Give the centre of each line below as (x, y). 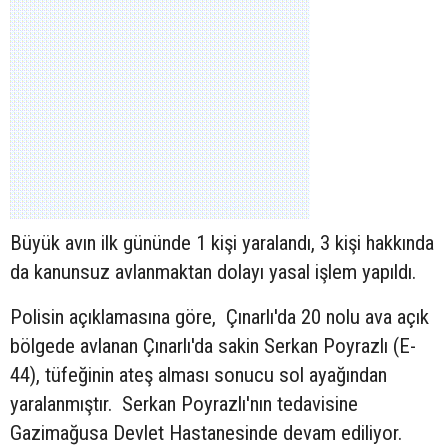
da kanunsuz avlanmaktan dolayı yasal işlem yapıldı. (213, 271)
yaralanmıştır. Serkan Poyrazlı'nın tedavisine (184, 403)
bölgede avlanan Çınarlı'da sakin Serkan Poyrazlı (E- (213, 345)
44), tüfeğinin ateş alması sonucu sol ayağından (198, 374)
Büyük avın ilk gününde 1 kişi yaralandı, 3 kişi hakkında (222, 242)
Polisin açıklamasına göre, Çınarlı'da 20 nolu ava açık (219, 316)
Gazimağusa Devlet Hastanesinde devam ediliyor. (208, 432)
